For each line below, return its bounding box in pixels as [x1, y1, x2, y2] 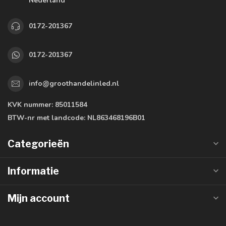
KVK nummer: [8, 99, 53, 109]
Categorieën [8, 137, 69, 150]
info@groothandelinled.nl [29, 79, 119, 89]
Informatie [8, 164, 59, 177]
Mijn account [8, 192, 70, 204]
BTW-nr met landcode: [8, 112, 85, 123]
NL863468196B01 [85, 112, 145, 123]
